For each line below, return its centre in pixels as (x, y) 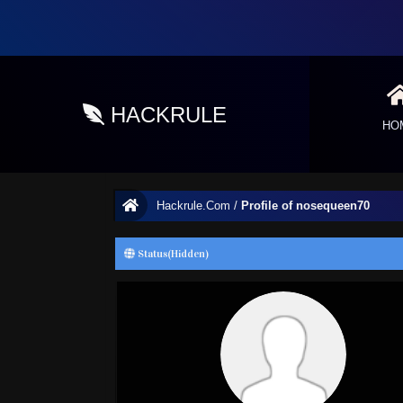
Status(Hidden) (171, 254)
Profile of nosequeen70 (305, 206)
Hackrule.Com (193, 206)
